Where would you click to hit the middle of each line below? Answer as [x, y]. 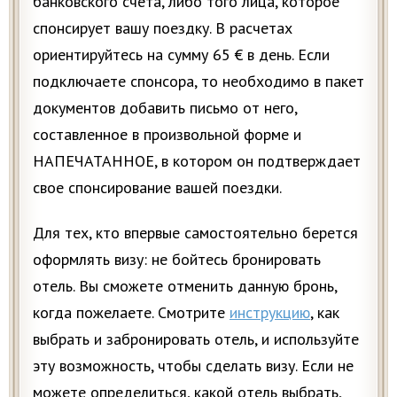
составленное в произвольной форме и [167, 134]
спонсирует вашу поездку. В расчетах [163, 27]
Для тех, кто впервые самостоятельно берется [195, 232]
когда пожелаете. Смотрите [131, 312]
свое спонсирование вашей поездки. [157, 187]
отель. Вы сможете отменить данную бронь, [185, 285]
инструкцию [270, 312]
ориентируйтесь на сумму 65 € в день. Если [181, 54]
